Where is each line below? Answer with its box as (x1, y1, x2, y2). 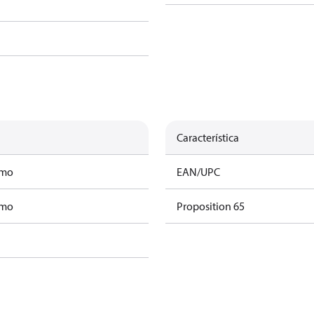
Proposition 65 (177, 199, 245, 213)
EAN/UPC (177, 165, 220, 179)
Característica (177, 130, 239, 144)
